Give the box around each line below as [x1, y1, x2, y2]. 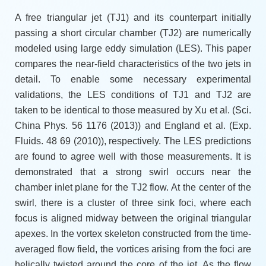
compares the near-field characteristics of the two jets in [15, 59, 251, 69]
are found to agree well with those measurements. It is [15, 151, 251, 162]
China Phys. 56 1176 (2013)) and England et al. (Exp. [15, 121, 251, 131]
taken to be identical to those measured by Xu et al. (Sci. [15, 105, 251, 116]
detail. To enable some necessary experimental [15, 74, 251, 85]
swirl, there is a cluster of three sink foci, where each [15, 198, 251, 208]
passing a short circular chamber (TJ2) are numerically [15, 28, 251, 39]
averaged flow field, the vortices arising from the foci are [15, 244, 251, 255]
